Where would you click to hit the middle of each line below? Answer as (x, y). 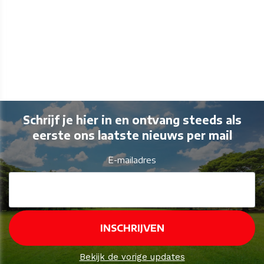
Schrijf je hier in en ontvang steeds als (132, 120)
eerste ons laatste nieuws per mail (132, 135)
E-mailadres (132, 160)
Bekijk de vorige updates (132, 257)
